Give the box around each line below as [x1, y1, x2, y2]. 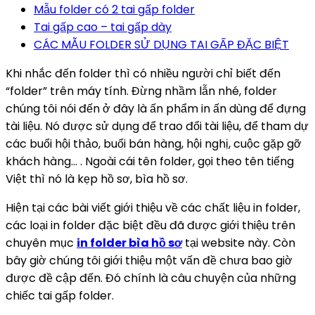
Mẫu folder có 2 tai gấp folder [34, 1, 195, 18]
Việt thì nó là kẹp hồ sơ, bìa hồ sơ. [6, 171, 188, 188]
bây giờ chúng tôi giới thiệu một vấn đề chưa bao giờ [6, 252, 292, 269]
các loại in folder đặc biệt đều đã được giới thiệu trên [6, 217, 295, 234]
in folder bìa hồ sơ [77, 235, 182, 252]
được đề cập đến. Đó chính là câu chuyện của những [6, 270, 296, 287]
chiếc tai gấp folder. [6, 288, 114, 304]
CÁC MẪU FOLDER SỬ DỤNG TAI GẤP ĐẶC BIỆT [34, 37, 289, 53]
